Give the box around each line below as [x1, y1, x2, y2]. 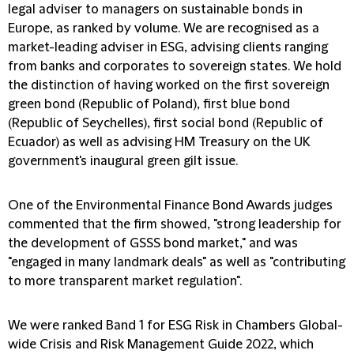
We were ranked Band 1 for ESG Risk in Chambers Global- [8, 318, 343, 333]
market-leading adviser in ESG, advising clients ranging [8, 40, 328, 55]
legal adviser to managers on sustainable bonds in [8, 2, 303, 17]
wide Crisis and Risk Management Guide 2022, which [8, 337, 314, 352]
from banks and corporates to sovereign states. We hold [8, 59, 341, 73]
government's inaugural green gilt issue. [8, 154, 238, 168]
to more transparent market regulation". [8, 274, 242, 288]
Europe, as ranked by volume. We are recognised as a [8, 21, 319, 36]
